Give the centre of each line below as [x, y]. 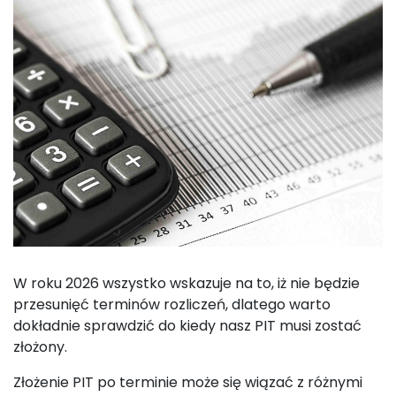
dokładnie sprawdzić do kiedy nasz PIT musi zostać [187, 326]
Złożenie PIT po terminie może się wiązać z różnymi [188, 382]
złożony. [40, 347]
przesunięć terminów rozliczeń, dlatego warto [172, 305]
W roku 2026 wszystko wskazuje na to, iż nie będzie [187, 283]
